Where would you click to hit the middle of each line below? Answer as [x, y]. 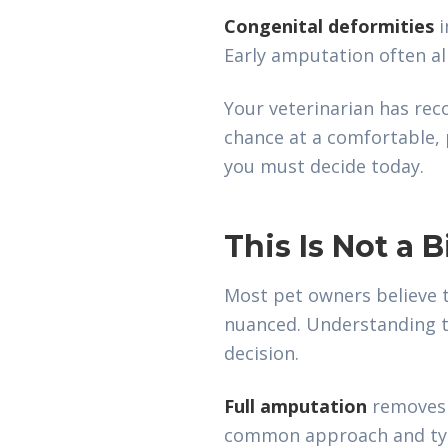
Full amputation [295, 406]
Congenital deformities [329, 26]
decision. [261, 353]
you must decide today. [324, 166]
